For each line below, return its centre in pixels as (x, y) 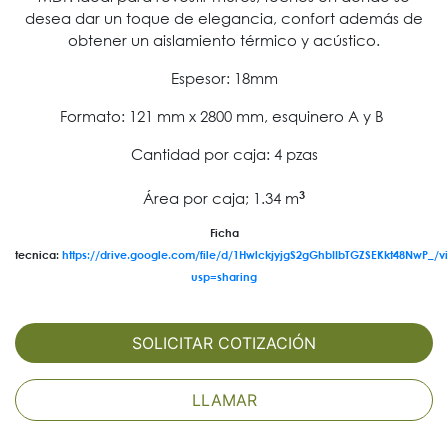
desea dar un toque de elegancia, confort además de (224, 18)
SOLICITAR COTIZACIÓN (224, 343)
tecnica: (38, 254)
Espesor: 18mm (224, 78)
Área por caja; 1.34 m (221, 198)
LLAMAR (224, 400)
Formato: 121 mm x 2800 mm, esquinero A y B (224, 116)
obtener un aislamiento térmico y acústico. (224, 40)
